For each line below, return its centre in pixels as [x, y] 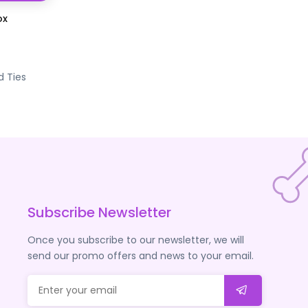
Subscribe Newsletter [99, 212]
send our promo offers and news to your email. [140, 255]
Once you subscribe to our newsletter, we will [135, 240]
